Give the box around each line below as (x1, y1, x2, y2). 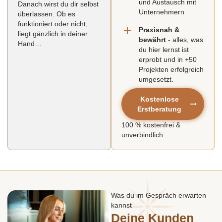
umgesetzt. (139, 75, 173, 84)
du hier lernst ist (139, 46, 189, 54)
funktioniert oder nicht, (18, 20, 88, 28)
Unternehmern (139, 8, 184, 16)
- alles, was (166, 36, 203, 44)
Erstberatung (137, 105, 181, 113)
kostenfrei (143, 121, 174, 129)
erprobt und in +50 (139, 55, 197, 64)
